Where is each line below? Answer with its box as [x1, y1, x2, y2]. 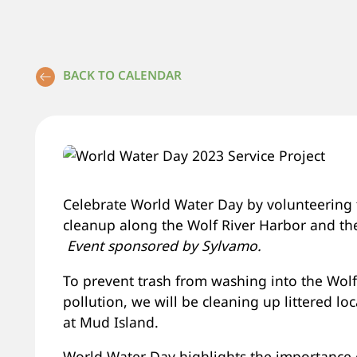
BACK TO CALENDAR [62, 67, 182, 84]
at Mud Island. [62, 312, 159, 331]
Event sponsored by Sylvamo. [66, 236, 261, 256]
